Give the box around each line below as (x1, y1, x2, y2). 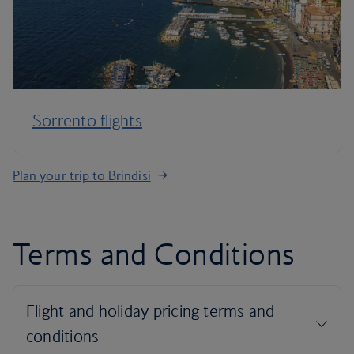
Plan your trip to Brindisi (13, 168, 151, 183)
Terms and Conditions (13, 235, 296, 272)
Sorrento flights (32, 111, 142, 130)
